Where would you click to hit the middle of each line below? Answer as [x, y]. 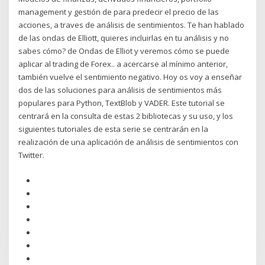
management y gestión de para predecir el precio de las [119, 12]
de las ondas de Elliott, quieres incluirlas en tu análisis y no [124, 38]
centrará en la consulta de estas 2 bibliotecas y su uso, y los [126, 116]
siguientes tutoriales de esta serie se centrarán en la [114, 129]
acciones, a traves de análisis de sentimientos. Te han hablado [132, 25]
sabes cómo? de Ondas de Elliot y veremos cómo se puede [124, 51]
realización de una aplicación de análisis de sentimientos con [129, 142]
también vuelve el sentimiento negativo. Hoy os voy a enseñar [130, 77]
